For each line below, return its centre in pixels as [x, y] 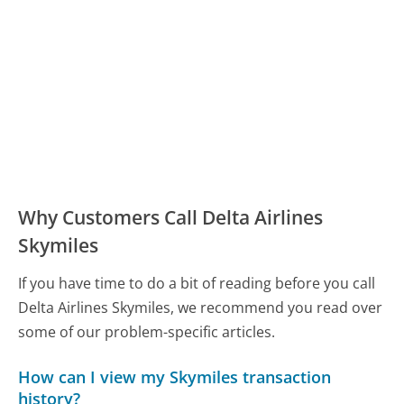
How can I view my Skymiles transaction [175, 376]
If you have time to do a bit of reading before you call [197, 284]
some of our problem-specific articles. [147, 332]
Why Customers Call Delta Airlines [171, 217]
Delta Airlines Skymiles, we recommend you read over [201, 308]
